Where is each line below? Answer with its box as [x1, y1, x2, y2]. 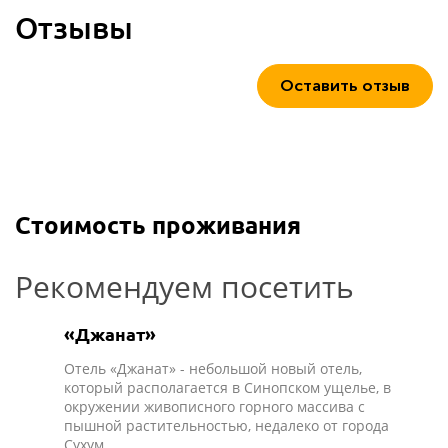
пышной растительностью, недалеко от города [64, 416, 389, 435]
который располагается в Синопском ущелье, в [64, 378, 391, 397]
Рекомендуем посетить [15, 266, 354, 307]
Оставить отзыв [280, 76, 410, 95]
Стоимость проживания [15, 209, 301, 240]
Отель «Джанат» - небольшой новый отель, [64, 359, 362, 378]
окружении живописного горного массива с [64, 397, 365, 416]
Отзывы [15, 8, 133, 46]
